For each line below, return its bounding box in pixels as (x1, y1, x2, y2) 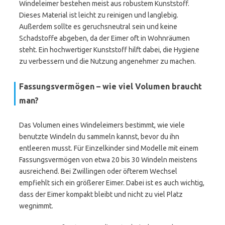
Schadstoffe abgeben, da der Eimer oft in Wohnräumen (19, 34, 190, 42)
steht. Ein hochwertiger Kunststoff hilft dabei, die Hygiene (19, 46, 199, 54)
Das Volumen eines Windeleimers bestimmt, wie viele (19, 121, 185, 129)
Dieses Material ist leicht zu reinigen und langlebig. (19, 11, 178, 19)
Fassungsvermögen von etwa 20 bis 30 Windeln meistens (19, 156, 197, 164)
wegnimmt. (19, 202, 53, 210)
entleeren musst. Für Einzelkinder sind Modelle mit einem (19, 144, 198, 152)
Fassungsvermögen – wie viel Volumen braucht (19, 82, 202, 91)
